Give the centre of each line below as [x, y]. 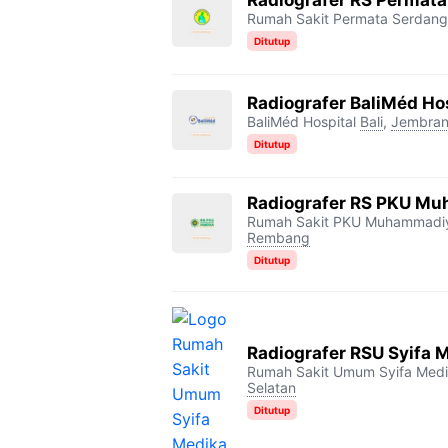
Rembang [278, 237]
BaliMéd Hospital [301, 121]
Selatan [271, 387]
